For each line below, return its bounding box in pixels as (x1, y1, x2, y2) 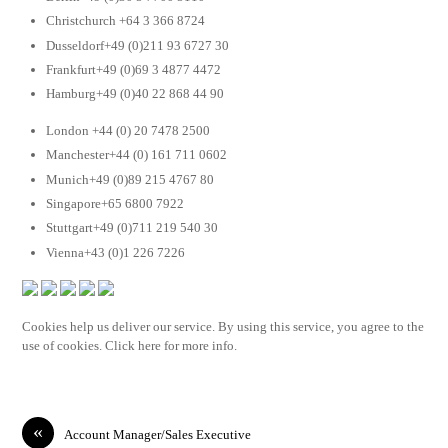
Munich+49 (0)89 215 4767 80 (46, 171, 215, 187)
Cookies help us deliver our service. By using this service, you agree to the (22, 318, 425, 334)
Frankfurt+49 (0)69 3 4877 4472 (46, 61, 222, 77)
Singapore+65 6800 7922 (46, 196, 185, 211)
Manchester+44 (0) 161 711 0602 (46, 147, 228, 163)
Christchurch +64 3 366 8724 (46, 13, 206, 29)
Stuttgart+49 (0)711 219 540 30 (46, 220, 219, 236)
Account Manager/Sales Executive (64, 427, 252, 443)
